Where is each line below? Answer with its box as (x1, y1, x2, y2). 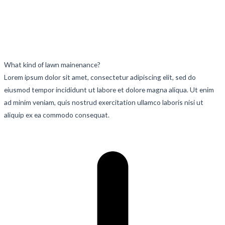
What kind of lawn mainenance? (4, 60, 100, 69)
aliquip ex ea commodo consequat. (4, 110, 109, 119)
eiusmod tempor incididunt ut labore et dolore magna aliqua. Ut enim (4, 85, 214, 94)
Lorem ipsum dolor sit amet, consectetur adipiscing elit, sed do (4, 72, 196, 81)
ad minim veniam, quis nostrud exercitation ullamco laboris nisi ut (4, 97, 203, 106)
